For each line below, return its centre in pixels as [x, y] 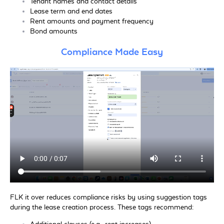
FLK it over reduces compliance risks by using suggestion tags [108, 197]
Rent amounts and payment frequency [92, 22]
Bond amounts [54, 32]
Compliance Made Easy [112, 52]
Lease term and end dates [71, 12]
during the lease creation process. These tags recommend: [102, 207]
